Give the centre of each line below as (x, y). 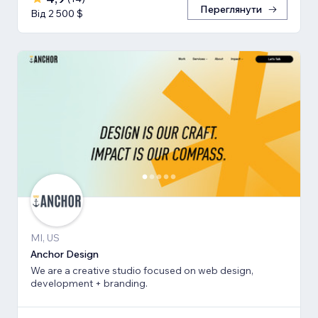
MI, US (45, 237)
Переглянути (231, 10)
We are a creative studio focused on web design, (142, 270)
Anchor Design (65, 254)
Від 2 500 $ (57, 14)
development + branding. (89, 283)
